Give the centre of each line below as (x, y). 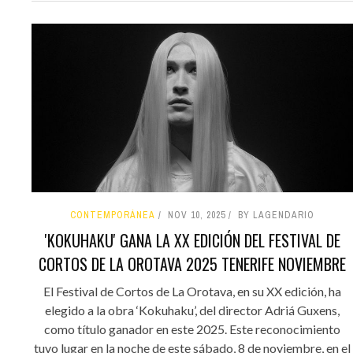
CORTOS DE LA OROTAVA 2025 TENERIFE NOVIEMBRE (192, 264)
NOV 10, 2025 (197, 216)
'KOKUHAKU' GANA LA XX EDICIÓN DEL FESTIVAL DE (192, 241)
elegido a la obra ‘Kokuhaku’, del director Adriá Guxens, (192, 310)
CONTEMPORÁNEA (113, 216)
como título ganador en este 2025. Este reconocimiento (192, 329)
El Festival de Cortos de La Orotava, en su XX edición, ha (192, 292)
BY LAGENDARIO (276, 216)
